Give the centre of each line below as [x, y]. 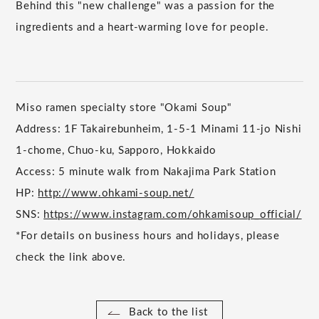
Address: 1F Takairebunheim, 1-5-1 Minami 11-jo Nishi [159, 130]
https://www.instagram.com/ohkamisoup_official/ [173, 215]
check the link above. [71, 258]
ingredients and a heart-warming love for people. [142, 27]
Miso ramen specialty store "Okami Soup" [124, 108]
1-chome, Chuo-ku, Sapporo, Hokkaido [116, 151]
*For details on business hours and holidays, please [148, 236]
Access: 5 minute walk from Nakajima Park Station [146, 172]
